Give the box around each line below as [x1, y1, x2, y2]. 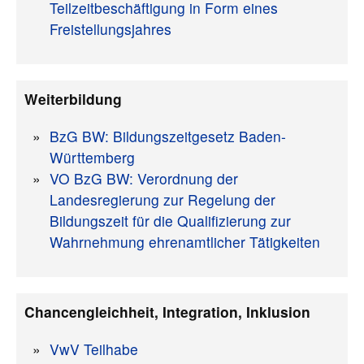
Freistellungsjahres [50, 19, 171, 40]
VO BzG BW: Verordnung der [50, 168, 238, 189]
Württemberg [50, 147, 135, 168]
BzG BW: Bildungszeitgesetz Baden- [50, 126, 286, 147]
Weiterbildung [24, 89, 122, 110]
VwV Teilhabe [50, 339, 138, 360]
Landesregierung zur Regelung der [50, 189, 275, 210]
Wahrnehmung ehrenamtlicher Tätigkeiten [50, 232, 320, 253]
